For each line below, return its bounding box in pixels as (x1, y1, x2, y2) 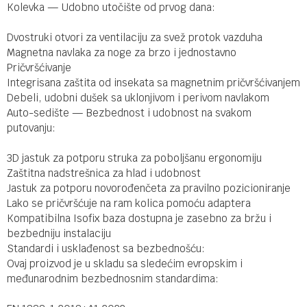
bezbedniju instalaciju (7, 227, 111, 240)
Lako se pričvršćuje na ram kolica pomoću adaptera (7, 197, 251, 210)
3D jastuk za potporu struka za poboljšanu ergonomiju (7, 151, 262, 164)
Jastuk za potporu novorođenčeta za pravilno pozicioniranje (7, 182, 291, 195)
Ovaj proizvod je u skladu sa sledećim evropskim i (7, 257, 243, 270)
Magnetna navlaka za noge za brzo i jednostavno (7, 46, 236, 59)
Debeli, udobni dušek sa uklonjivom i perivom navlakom (7, 91, 269, 104)
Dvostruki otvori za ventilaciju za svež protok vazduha (7, 31, 262, 44)
